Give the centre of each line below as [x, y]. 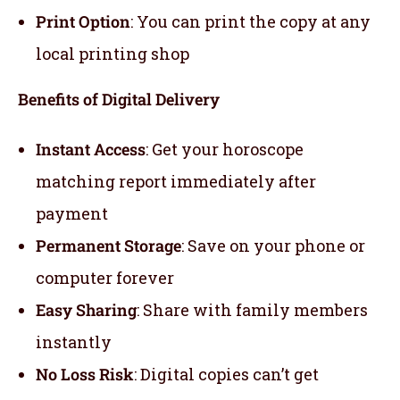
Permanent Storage [108, 246]
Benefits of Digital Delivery [119, 100]
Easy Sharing [86, 310]
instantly [74, 342]
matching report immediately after [176, 182]
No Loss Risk [85, 375]
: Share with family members [252, 310]
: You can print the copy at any [250, 22]
